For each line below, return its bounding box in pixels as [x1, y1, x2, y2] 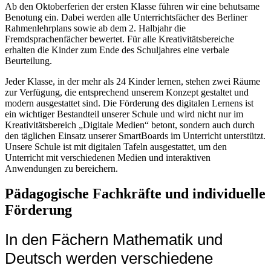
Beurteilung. [5, 55, 52, 66]
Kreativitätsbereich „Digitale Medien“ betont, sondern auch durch [5, 119, 255, 130]
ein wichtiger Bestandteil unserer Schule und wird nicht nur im [5, 108, 243, 119]
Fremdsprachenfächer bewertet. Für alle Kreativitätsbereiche [5, 33, 234, 44]
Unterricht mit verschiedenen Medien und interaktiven [5, 152, 211, 163]
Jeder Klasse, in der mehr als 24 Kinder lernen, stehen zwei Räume [5, 76, 260, 87]
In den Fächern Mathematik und [5, 230, 223, 249]
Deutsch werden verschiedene [5, 249, 213, 268]
